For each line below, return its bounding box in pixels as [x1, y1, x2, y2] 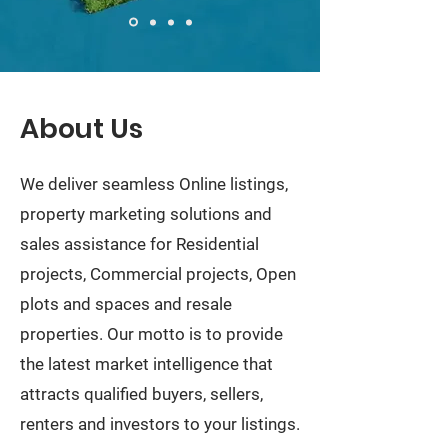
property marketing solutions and [20, 204, 272, 224]
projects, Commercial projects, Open [20, 264, 296, 284]
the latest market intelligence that [20, 354, 273, 374]
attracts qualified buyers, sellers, [20, 384, 263, 404]
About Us [20, 110, 143, 147]
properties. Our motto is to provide [20, 324, 283, 344]
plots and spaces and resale [20, 294, 232, 314]
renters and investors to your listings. [20, 414, 300, 434]
